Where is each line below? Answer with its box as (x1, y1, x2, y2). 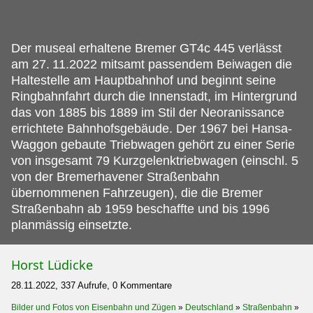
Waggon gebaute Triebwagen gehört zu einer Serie (11, 137, 295, 152)
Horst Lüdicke (11, 256, 93, 273)
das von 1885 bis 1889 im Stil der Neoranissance (11, 105, 284, 119)
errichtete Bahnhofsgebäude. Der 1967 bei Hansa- (11, 121, 292, 136)
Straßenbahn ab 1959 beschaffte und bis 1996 (11, 201, 270, 216)
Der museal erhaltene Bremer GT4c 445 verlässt (11, 41, 282, 55)
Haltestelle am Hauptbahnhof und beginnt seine (11, 73, 276, 87)
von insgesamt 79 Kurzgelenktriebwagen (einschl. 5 (11, 153, 298, 168)
